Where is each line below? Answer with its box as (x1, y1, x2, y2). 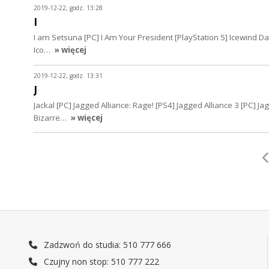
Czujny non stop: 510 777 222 (41, 255, 160, 267)
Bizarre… (34, 112, 68, 124)
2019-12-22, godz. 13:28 (34, 4, 103, 13)
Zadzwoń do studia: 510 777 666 (41, 238, 172, 250)
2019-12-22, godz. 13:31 (34, 71, 103, 80)
